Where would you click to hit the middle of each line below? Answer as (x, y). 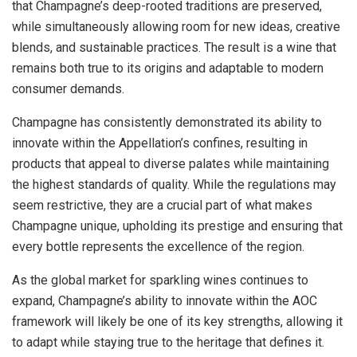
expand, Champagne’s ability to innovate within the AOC (165, 301)
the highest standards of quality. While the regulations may (174, 185)
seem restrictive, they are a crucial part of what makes (162, 206)
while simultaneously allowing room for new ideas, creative (176, 27)
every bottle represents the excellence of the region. (158, 247)
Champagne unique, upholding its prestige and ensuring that (177, 226)
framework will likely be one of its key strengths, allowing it (177, 322)
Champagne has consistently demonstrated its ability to (167, 123)
